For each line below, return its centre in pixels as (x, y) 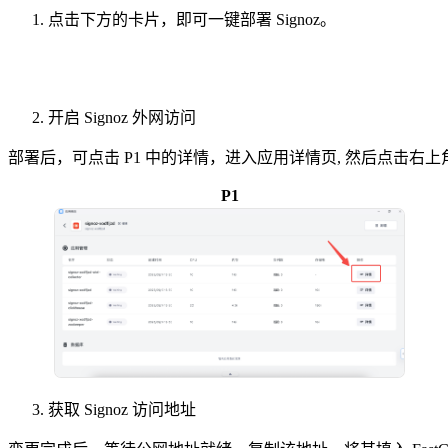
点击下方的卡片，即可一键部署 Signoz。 (192, 20)
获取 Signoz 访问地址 (122, 410)
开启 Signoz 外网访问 (122, 118)
